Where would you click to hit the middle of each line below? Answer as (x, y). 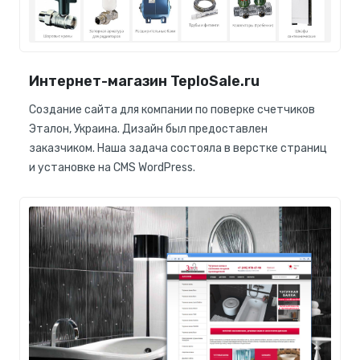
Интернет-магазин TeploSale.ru (144, 81)
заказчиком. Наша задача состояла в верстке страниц (178, 148)
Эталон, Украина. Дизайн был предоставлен (148, 129)
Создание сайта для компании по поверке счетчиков (172, 109)
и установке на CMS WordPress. (112, 167)
